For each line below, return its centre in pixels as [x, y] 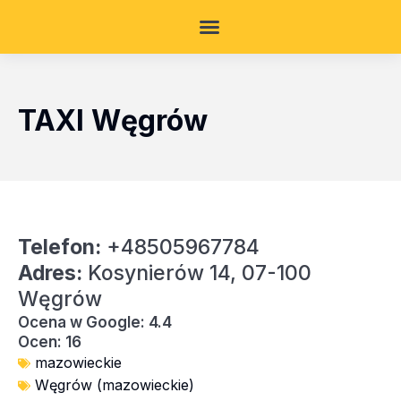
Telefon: [60, 247]
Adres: [50, 273]
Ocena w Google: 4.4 [95, 322]
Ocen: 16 [50, 342]
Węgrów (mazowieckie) [115, 385]
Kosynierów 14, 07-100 [197, 273]
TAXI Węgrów [113, 120]
